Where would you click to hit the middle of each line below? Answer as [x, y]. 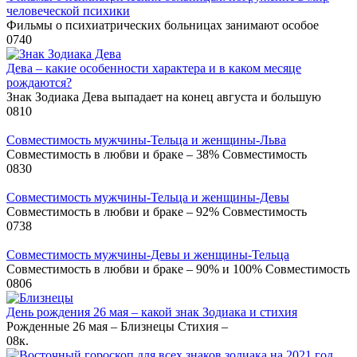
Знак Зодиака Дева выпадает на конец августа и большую [164, 97]
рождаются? [39, 83]
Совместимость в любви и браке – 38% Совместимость [157, 155]
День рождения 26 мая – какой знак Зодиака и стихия [152, 312]
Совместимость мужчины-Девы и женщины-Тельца [148, 255]
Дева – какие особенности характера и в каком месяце [154, 69]
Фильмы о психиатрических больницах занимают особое [163, 25]
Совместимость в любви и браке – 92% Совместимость [157, 212]
